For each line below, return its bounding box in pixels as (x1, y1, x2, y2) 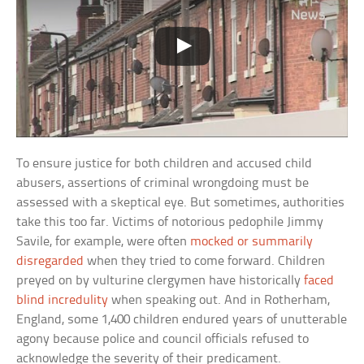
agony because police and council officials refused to (16, 332, 310, 347)
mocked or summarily (190, 235, 314, 249)
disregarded (16, 254, 84, 269)
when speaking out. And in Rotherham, (108, 293, 331, 308)
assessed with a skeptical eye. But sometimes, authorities (16, 196, 345, 210)
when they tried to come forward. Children (84, 254, 326, 269)
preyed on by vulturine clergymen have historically (16, 274, 305, 288)
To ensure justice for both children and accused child (16, 157, 313, 171)
